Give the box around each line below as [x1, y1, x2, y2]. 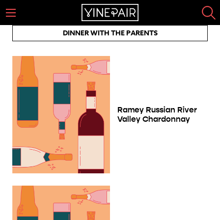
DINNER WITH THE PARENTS [62, 28, 158, 38]
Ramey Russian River [117, 105, 197, 115]
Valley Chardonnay [117, 114, 190, 124]
